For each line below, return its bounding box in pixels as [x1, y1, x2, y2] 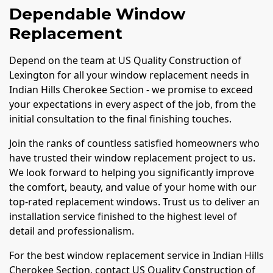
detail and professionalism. [9, 224, 134, 238]
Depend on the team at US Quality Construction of [9, 53, 241, 67]
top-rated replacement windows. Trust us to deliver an [9, 194, 260, 208]
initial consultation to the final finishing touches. [9, 112, 232, 126]
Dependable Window [9, 4, 185, 24]
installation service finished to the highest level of [9, 209, 237, 223]
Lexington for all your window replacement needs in [9, 68, 249, 82]
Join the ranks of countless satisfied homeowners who [9, 136, 260, 150]
